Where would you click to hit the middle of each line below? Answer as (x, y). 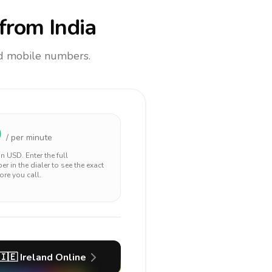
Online (69, 257)
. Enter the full (45, 155)
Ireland (36, 257)
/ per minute (29, 138)
